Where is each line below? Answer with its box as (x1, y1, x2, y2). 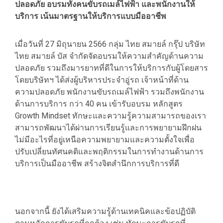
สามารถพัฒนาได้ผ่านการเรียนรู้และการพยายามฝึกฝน (15, 123, 202, 133)
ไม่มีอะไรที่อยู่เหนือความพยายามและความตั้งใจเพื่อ (15, 135, 195, 145)
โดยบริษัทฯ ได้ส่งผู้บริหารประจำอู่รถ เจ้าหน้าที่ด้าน (15, 75, 189, 85)
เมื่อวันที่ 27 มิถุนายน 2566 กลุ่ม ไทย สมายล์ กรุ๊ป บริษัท (15, 39, 205, 49)
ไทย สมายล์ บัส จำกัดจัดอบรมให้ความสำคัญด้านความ (15, 51, 204, 61)
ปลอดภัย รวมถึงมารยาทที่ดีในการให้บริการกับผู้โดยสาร (15, 63, 208, 73)
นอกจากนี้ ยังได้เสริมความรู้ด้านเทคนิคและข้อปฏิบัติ (15, 207, 196, 217)
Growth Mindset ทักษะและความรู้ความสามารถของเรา (15, 111, 206, 121)
